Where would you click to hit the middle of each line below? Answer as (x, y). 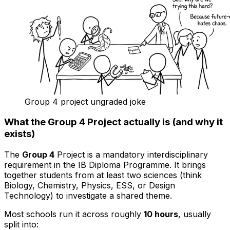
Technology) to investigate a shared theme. (88, 196)
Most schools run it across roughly (74, 214)
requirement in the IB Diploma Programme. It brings (105, 165)
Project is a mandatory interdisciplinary (131, 155)
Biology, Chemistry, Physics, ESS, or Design (90, 186)
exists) (20, 134)
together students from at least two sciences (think (103, 175)
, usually (195, 214)
